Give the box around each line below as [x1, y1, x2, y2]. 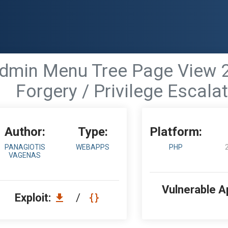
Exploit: [15, 191, 53, 204]
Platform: [150, 125, 203, 139]
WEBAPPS [76, 143, 110, 151]
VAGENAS [9, 151, 41, 159]
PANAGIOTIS [4, 143, 45, 151]
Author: [4, 125, 45, 139]
